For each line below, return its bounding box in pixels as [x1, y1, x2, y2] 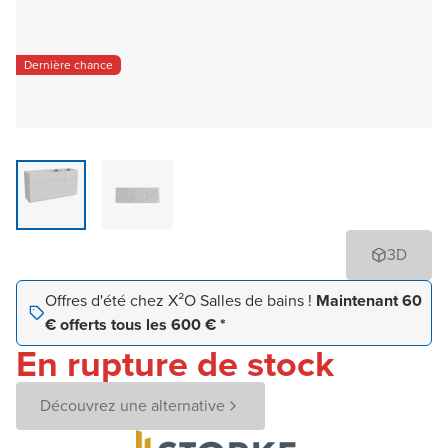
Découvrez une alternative [40, 394, 225, 418]
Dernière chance [24, 55, 113, 74]
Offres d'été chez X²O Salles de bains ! [45, 289, 316, 313]
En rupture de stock [16, 337, 334, 391]
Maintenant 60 [316, 289, 422, 313]
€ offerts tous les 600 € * [45, 313, 226, 337]
